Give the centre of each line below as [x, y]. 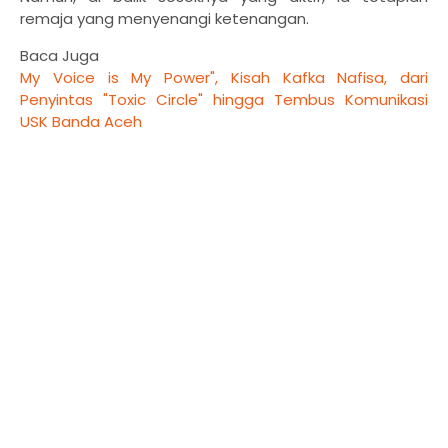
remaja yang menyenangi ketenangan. [164, 19]
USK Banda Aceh [81, 122]
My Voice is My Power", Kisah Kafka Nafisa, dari [224, 78]
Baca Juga [59, 56]
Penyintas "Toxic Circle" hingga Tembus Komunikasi [224, 100]
